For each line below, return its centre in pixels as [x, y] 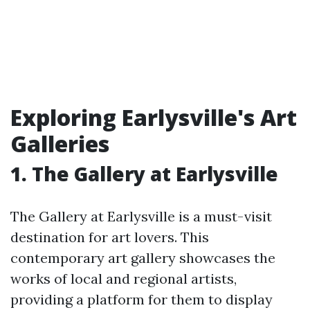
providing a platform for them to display [142, 299]
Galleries [60, 144]
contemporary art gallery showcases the [143, 258]
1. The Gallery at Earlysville [144, 174]
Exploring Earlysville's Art [154, 117]
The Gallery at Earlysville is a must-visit [141, 216]
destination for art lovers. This [110, 237]
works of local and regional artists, [124, 279]
